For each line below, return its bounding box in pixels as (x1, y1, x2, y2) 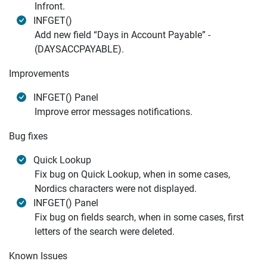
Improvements (9, 68, 69, 79)
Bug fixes (9, 131, 48, 142)
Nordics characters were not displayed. (35, 183, 197, 194)
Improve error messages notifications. (35, 106, 193, 117)
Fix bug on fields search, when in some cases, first (35, 212, 244, 223)
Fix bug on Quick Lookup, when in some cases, (35, 169, 230, 180)
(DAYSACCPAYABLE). (35, 44, 124, 55)
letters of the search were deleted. (35, 226, 175, 237)
